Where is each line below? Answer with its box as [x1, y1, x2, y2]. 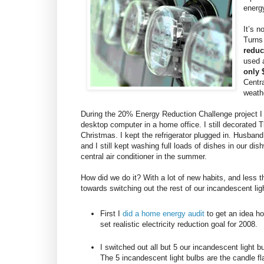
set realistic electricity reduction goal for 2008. [100, 219, 258, 229]
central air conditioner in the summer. [81, 152, 207, 161]
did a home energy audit [123, 209, 207, 218]
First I [100, 209, 123, 218]
